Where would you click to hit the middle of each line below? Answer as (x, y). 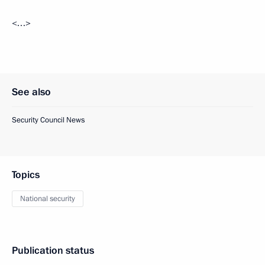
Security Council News (48, 120)
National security (48, 199)
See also (31, 92)
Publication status (53, 251)
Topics (26, 175)
